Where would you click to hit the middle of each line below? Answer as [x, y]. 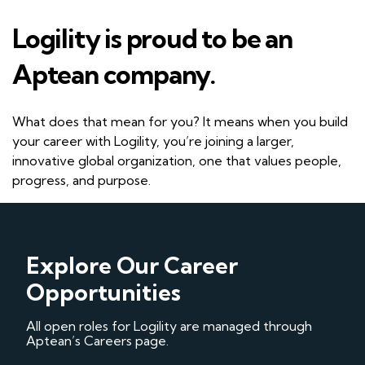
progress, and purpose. [81, 180]
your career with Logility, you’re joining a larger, [153, 141]
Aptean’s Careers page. [97, 340]
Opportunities [103, 292]
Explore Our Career [132, 265]
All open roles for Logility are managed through [169, 325]
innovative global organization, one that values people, [177, 160]
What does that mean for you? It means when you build [180, 121]
